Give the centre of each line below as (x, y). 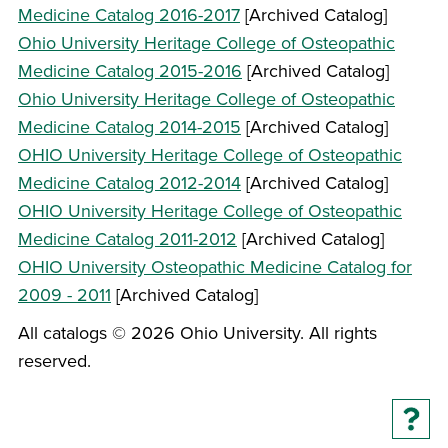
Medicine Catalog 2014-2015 (129, 126)
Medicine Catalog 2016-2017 (129, 14)
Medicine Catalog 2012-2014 (129, 182)
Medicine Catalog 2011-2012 (127, 238)
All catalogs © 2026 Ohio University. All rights (197, 332)
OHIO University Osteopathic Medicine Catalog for (215, 266)
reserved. (54, 360)
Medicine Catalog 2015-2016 (130, 70)
